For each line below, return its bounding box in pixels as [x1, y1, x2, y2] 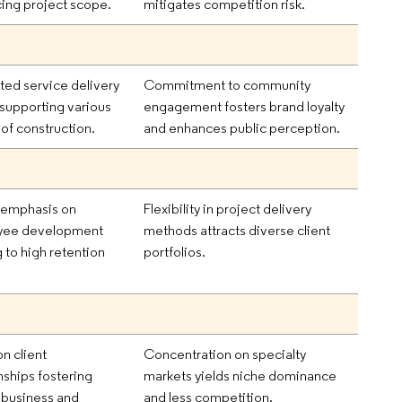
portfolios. [144, 242, 206, 260]
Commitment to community [144, 75, 311, 93]
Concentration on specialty [144, 345, 307, 363]
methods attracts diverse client [144, 221, 331, 239]
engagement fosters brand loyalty [144, 97, 345, 115]
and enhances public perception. [144, 118, 341, 136]
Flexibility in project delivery [144, 199, 312, 217]
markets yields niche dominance [144, 366, 337, 384]
